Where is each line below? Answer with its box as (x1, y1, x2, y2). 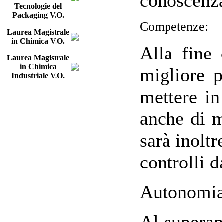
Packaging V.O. (12, 11, 64, 19)
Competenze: (140, 19, 208, 34)
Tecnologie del (14, 2, 62, 10)
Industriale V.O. (11, 71, 65, 80)
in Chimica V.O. (11, 37, 65, 45)
